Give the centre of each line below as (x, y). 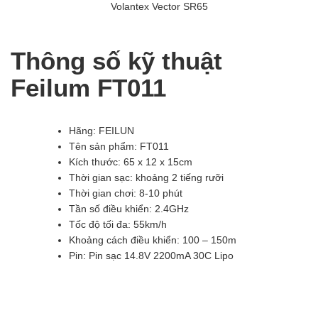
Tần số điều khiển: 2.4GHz (129, 209)
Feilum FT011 (88, 88)
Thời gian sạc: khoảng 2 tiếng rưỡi (146, 178)
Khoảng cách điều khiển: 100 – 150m (153, 240)
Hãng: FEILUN (102, 131)
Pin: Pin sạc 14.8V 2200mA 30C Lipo (151, 256)
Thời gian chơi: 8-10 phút (126, 193)
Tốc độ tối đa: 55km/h (118, 225)
